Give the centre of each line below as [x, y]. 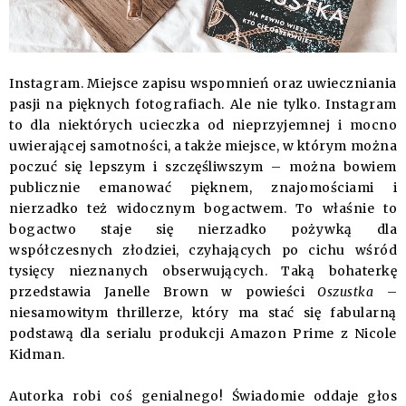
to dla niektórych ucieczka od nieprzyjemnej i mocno [203, 126]
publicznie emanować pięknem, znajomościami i [203, 188]
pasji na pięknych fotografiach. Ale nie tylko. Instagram [203, 105]
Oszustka [352, 292]
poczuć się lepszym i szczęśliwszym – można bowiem [203, 167]
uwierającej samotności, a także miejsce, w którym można [203, 146]
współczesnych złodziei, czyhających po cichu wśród [203, 251]
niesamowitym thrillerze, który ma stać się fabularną [203, 313]
